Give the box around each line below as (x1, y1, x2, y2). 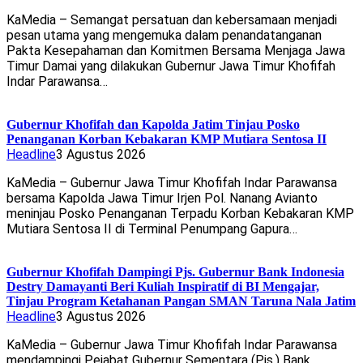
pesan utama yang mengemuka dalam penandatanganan (6, 28, 322, 44)
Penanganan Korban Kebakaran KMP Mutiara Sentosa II (6, 132, 327, 147)
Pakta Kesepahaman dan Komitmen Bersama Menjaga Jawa (6, 43, 345, 59)
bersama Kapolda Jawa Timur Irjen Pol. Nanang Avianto (6, 190, 318, 207)
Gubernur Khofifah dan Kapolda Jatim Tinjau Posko (6, 117, 300, 132)
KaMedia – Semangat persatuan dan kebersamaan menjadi (6, 12, 337, 28)
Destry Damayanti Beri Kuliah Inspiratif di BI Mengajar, (6, 280, 319, 294)
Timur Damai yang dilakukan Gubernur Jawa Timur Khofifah (6, 58, 335, 75)
